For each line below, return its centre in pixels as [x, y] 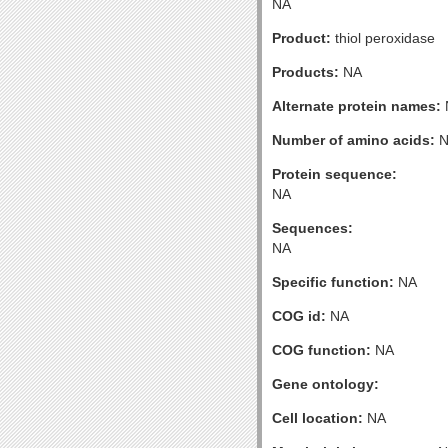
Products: [305, 72]
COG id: [299, 316]
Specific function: [333, 282]
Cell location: [317, 418]
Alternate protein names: [356, 106]
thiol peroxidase [383, 38]
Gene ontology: [325, 384]
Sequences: [312, 228]
